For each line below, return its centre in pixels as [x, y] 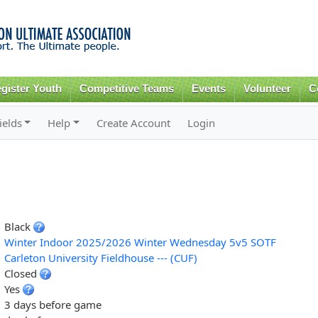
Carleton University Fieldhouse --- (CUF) [100, 257]
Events [209, 89]
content [129, 39]
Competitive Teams [127, 89]
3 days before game [53, 304]
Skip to [128, 8]
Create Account [134, 122]
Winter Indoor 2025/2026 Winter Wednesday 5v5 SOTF [140, 242]
